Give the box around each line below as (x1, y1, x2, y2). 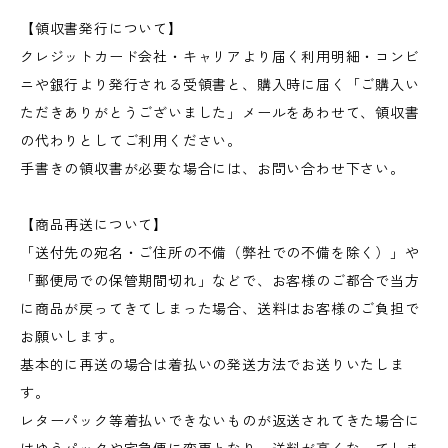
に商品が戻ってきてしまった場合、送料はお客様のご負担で (20, 300, 420, 318)
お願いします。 (20, 328, 124, 346)
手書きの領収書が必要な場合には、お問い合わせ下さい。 (20, 160, 405, 178)
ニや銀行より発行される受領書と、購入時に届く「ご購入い (20, 76, 420, 94)
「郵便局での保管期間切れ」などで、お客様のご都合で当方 (20, 272, 420, 290)
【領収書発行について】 (20, 20, 183, 38)
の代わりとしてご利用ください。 (20, 132, 242, 150)
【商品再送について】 (20, 216, 168, 234)
